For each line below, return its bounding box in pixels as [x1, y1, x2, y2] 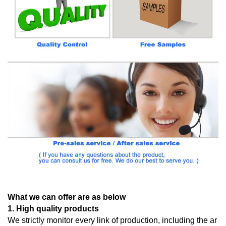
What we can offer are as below [8, 193, 126, 202]
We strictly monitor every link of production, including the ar [8, 216, 217, 225]
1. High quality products [8, 204, 99, 213]
